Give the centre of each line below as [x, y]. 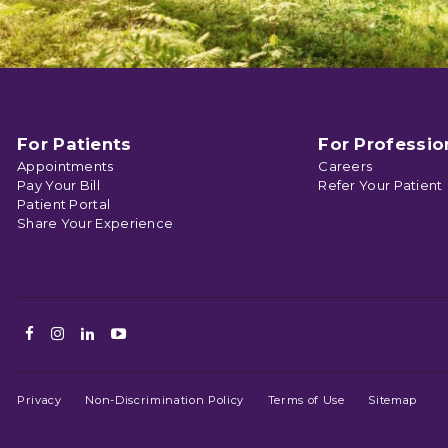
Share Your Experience [95, 223]
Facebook [75, 334]
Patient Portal [64, 204]
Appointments [65, 166]
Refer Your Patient [380, 185]
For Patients [74, 144]
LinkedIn [130, 334]
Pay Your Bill [58, 185]
